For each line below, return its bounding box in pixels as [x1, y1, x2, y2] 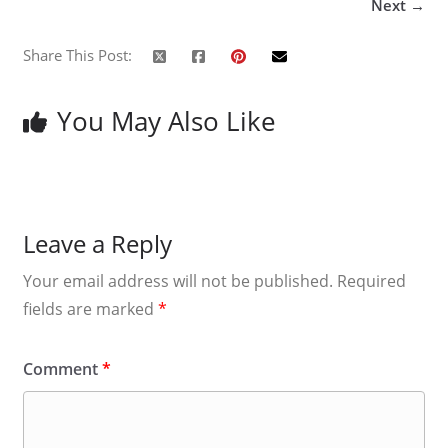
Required [336, 270, 406, 292]
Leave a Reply [22, 227, 172, 260]
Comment [22, 358, 102, 380]
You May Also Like [56, 103, 276, 139]
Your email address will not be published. [22, 270, 333, 292]
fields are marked [22, 298, 158, 320]
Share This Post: [22, 45, 132, 65]
